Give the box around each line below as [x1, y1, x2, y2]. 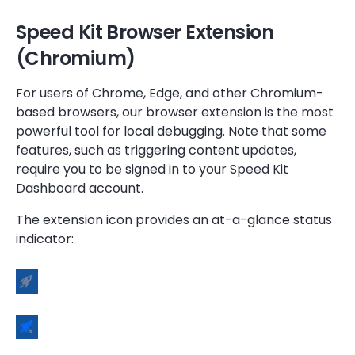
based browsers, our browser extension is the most [16, 103, 334, 121]
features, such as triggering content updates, [16, 141, 296, 159]
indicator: [16, 230, 74, 248]
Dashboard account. [16, 179, 143, 197]
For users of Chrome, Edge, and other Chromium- [16, 84, 323, 102]
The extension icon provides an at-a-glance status [16, 211, 332, 229]
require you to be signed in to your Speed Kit [16, 160, 288, 178]
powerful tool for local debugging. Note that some [16, 122, 326, 140]
